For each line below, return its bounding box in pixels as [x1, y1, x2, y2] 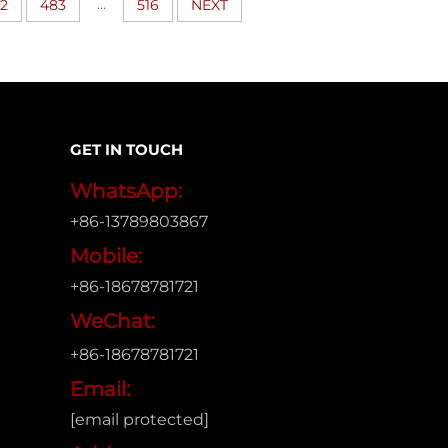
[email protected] [69, 409, 209, 429]
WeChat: [69, 308, 155, 333]
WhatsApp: [69, 178, 182, 203]
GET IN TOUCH [69, 139, 183, 159]
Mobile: [69, 243, 142, 268]
